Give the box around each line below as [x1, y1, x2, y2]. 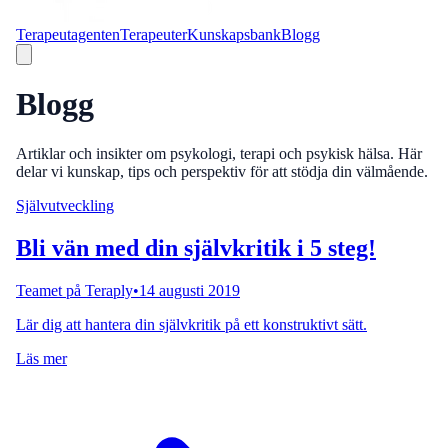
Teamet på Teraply [16, 281, 133, 299]
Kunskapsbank [187, 26, 281, 43]
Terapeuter [120, 26, 187, 43]
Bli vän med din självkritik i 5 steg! [16, 234, 376, 261]
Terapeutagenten [16, 26, 120, 43]
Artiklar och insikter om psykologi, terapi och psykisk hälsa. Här [16, 144, 422, 162]
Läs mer [16, 349, 67, 367]
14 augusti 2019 [139, 281, 240, 299]
